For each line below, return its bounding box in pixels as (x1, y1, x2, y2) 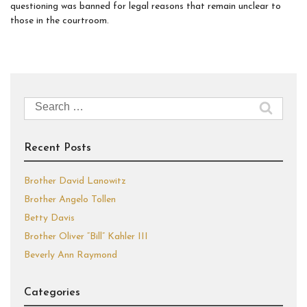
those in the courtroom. (10, 16, 109, 26)
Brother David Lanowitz (24, 176, 126, 186)
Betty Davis (24, 213, 75, 223)
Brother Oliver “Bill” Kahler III (24, 232, 148, 242)
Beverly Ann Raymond (24, 250, 117, 260)
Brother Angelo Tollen (24, 195, 116, 205)
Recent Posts (24, 143, 91, 153)
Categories (24, 287, 80, 298)
